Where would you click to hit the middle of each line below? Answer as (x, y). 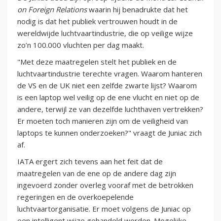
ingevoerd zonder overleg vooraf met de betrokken (105, 185)
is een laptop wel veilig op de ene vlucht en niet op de (108, 97)
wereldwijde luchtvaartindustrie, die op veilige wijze (105, 33)
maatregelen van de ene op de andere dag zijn (97, 173)
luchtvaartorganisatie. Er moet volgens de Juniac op (104, 209)
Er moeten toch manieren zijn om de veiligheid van (103, 121)
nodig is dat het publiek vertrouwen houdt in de (97, 21)
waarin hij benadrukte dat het (137, 10)
